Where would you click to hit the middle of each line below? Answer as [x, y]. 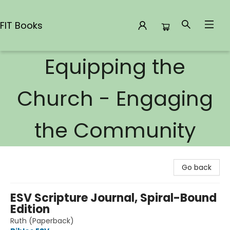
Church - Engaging [115, 99]
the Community [115, 130]
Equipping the [115, 67]
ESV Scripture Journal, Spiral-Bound [113, 198]
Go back [197, 167]
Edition [30, 209]
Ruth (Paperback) [42, 221]
